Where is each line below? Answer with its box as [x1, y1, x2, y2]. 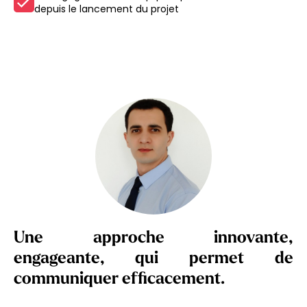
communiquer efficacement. [14, 271, 225, 288]
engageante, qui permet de [14, 251, 293, 268]
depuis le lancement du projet [34, 2, 179, 16]
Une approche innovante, [14, 230, 293, 247]
